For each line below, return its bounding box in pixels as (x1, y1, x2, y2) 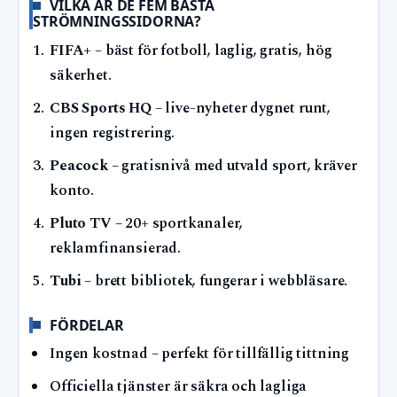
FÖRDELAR (50, 315, 124, 335)
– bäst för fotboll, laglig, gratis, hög (91, 39, 332, 62)
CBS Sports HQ (50, 97, 152, 120)
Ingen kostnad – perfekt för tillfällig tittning (50, 342, 350, 365)
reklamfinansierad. (50, 237, 182, 260)
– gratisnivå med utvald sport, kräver (107, 154, 357, 177)
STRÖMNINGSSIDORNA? (33, 12, 202, 32)
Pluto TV (50, 212, 112, 235)
